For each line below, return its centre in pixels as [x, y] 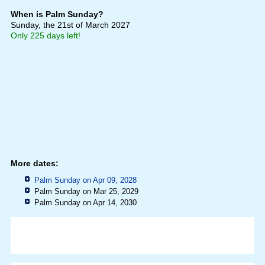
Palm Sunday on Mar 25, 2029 [86, 192]
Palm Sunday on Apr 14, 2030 [85, 203]
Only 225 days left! [45, 36]
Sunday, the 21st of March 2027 [70, 25]
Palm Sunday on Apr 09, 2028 [85, 180]
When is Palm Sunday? [57, 14]
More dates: [34, 164]
